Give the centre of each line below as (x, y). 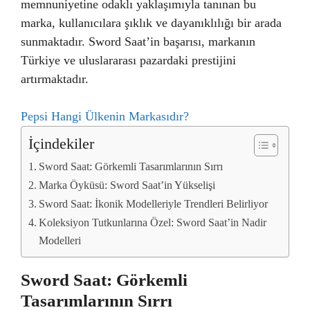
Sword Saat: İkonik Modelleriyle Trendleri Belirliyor (154, 204)
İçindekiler (61, 144)
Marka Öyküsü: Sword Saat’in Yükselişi (127, 185)
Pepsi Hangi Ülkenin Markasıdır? (105, 116)
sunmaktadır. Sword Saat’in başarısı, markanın (138, 42)
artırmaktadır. (55, 79)
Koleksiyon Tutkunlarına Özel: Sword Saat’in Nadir (153, 223)
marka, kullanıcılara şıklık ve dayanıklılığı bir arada (151, 23)
